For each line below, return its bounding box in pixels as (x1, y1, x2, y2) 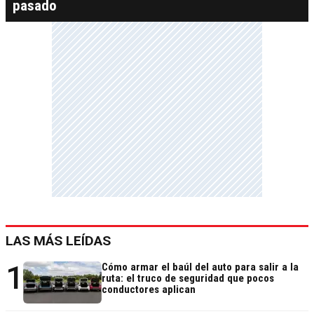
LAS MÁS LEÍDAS (6, 232, 111, 249)
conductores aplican (102, 282, 196, 296)
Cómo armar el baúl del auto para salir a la (102, 260, 299, 273)
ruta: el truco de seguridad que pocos (102, 271, 274, 285)
